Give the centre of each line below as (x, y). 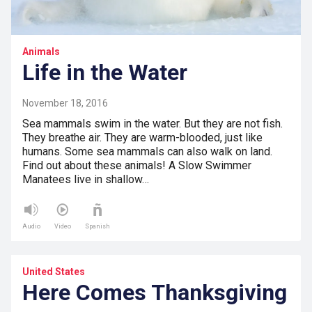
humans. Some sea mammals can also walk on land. (147, 152)
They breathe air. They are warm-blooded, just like (142, 138)
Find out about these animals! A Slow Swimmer (137, 166)
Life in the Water (105, 73)
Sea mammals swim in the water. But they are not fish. (153, 124)
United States (54, 272)
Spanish (97, 227)
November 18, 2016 (65, 103)
